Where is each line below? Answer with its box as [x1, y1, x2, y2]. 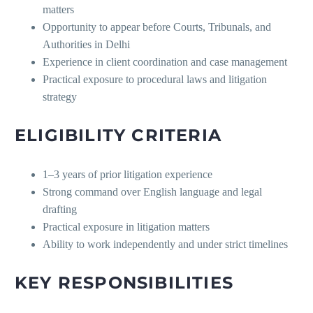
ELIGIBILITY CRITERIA [15, 125, 221, 146]
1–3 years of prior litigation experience [43, 168, 212, 181]
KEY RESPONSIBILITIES [15, 272, 233, 293]
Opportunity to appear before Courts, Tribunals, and [43, 21, 271, 34]
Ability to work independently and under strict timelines [43, 238, 288, 251]
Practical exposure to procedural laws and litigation [43, 73, 267, 86]
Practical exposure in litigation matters [43, 221, 210, 233]
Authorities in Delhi [43, 38, 130, 51]
